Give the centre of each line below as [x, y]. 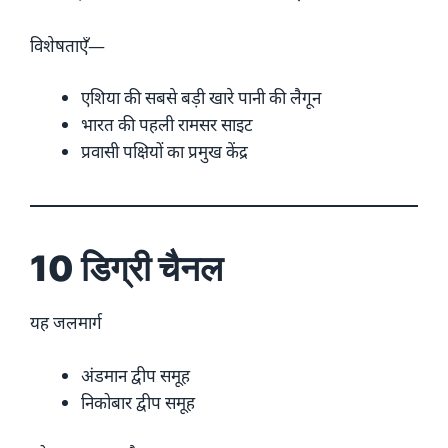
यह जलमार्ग [66, 323]
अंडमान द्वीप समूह [135, 375]
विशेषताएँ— [67, 45]
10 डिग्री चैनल [126, 268]
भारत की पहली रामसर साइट [167, 125]
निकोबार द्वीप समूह [138, 402]
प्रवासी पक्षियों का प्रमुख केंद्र [164, 152]
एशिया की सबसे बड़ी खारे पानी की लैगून [201, 98]
